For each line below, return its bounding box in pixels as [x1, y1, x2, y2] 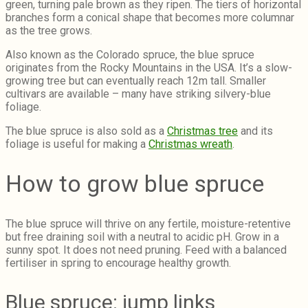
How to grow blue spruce [5, 170, 264, 198]
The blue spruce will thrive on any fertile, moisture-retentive [5, 217, 291, 230]
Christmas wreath [148, 137, 232, 151]
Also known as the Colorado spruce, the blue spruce [5, 48, 254, 62]
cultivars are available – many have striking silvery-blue [5, 87, 271, 101]
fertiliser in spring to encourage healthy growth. [5, 256, 234, 269]
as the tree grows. [5, 24, 92, 38]
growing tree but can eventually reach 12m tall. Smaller [5, 74, 266, 88]
